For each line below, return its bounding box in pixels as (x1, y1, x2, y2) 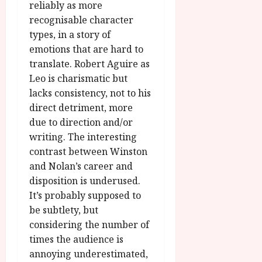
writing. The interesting (29, 130, 137, 144)
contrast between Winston (29, 145, 147, 158)
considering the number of (29, 218, 149, 232)
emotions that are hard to (29, 43, 143, 56)
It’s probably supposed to (29, 189, 141, 202)
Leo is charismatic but (29, 72, 127, 85)
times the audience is (29, 233, 123, 246)
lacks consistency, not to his (29, 87, 151, 100)
